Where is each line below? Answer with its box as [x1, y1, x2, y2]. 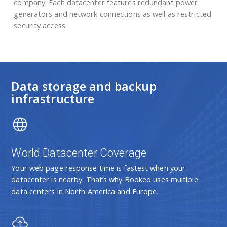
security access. [14, 20, 67, 30]
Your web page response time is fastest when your [11, 163, 186, 173]
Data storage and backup [11, 78, 157, 95]
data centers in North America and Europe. [11, 186, 159, 197]
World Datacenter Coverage [11, 146, 147, 160]
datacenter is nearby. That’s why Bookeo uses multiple [11, 174, 198, 185]
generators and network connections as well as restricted [14, 8, 211, 19]
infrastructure [11, 91, 95, 107]
